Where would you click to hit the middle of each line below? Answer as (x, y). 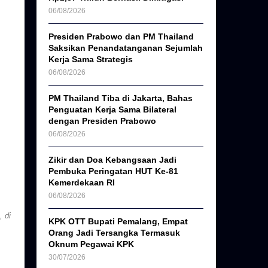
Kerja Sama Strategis (91, 60)
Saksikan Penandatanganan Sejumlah (126, 48)
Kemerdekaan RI (82, 183)
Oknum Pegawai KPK (92, 244)
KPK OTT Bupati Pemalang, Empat (118, 222)
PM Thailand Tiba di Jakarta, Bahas (121, 98)
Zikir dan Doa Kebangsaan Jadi (113, 160)
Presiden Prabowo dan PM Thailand (121, 37)
